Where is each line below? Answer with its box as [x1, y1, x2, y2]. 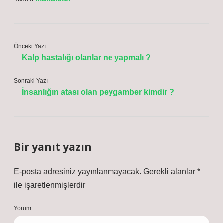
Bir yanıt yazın [14, 140, 92, 154]
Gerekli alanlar [143, 167, 197, 176]
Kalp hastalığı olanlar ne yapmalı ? [22, 53, 151, 62]
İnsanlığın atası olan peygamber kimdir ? [22, 88, 174, 96]
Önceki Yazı [14, 43, 46, 50]
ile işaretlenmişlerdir [14, 181, 85, 189]
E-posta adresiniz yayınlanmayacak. [14, 167, 141, 176]
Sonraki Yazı [14, 77, 48, 84]
